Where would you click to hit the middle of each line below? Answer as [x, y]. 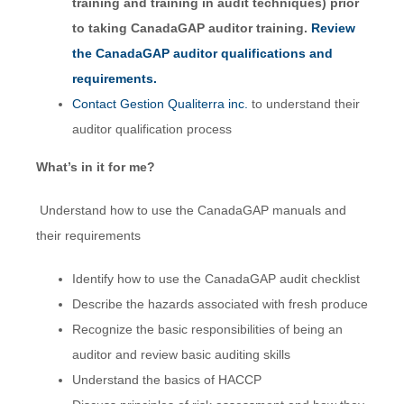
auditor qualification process [151, 129]
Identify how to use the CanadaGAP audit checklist [216, 279]
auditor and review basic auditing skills [181, 355]
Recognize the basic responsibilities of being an [207, 330]
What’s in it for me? [95, 167]
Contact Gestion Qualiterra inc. [161, 104]
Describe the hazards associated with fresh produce [220, 304]
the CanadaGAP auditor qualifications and [202, 54]
